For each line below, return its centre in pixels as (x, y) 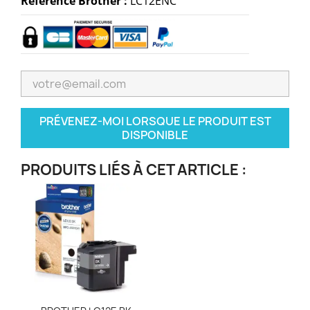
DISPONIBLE (155, 135)
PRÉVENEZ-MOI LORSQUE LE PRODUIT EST (155, 121)
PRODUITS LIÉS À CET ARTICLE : (134, 170)
